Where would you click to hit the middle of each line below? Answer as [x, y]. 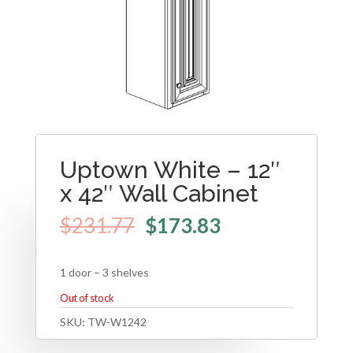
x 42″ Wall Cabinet [159, 194]
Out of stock [87, 297]
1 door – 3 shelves [104, 272]
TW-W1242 [117, 321]
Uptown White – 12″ [170, 170]
